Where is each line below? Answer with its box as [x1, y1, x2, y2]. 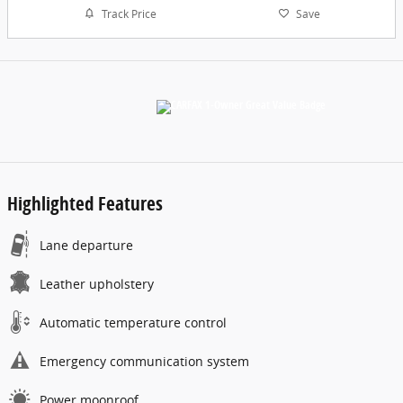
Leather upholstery [40, 275, 154, 293]
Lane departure [40, 237, 133, 255]
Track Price [101, 5, 157, 22]
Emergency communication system [40, 353, 249, 371]
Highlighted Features [7, 191, 163, 217]
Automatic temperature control [40, 314, 227, 332]
